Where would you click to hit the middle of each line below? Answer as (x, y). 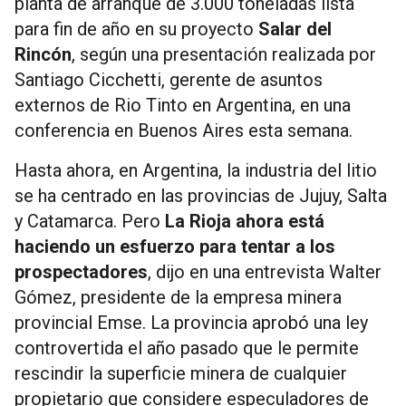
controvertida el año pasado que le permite (187, 348)
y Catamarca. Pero (90, 221)
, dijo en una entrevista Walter (265, 271)
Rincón (43, 54)
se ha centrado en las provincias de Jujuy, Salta (201, 195)
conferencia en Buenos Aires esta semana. (184, 130)
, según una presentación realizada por (224, 54)
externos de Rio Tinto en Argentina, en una (183, 105)
